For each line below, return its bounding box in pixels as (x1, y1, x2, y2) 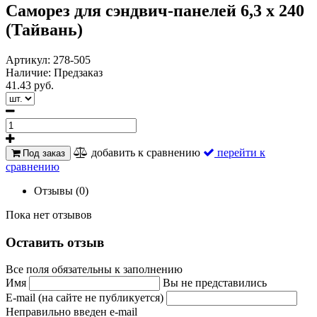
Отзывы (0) (34, 184, 88, 197)
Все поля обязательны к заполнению (6, 263, 183, 276)
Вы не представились (163, 277, 267, 289)
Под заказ (20, 147, 65, 158)
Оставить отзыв (6, 234, 104, 250)
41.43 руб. (6, 79, 54, 91)
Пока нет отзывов (6, 208, 92, 221)
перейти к (217, 146, 265, 158)
